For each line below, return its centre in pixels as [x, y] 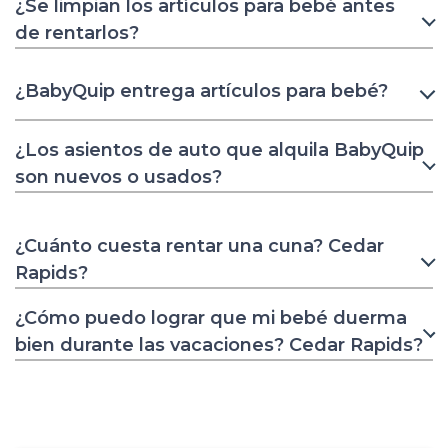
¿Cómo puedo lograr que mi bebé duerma [211, 317]
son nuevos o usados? [118, 176]
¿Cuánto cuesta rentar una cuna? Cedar [199, 245]
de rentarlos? [77, 32]
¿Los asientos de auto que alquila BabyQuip [219, 149]
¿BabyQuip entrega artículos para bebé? [201, 91]
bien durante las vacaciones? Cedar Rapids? [219, 344]
